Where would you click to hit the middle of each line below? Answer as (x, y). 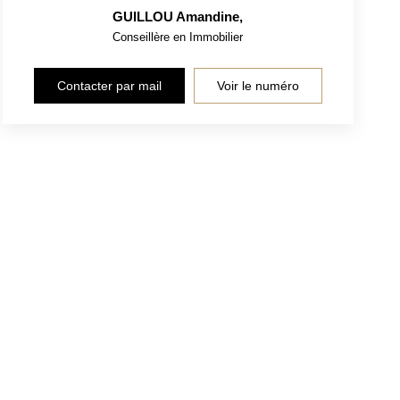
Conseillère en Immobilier (178, 37)
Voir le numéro (258, 85)
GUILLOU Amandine (176, 16)
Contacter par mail (109, 85)
